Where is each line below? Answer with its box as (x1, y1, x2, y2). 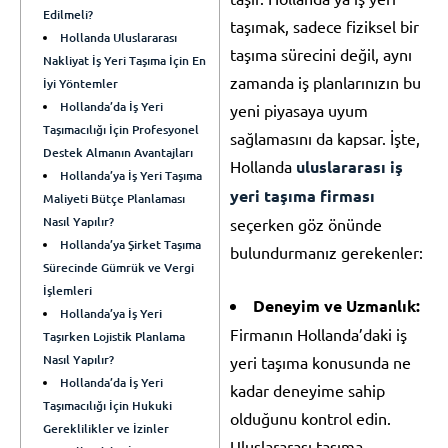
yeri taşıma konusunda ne (230, 351, 411, 372)
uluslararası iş (296, 155, 403, 177)
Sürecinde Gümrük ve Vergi (43, 258, 194, 276)
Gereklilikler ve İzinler (43, 419, 169, 437)
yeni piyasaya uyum (230, 99, 368, 120)
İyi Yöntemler (43, 74, 118, 92)
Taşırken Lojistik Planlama (43, 327, 185, 345)
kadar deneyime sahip (230, 379, 385, 400)
